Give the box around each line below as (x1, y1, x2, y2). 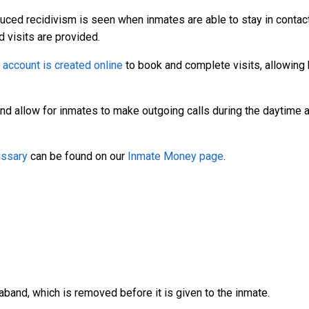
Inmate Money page (128, 150, 223, 163)
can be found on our (28, 150, 128, 163)
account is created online (3, 59, 123, 72)
